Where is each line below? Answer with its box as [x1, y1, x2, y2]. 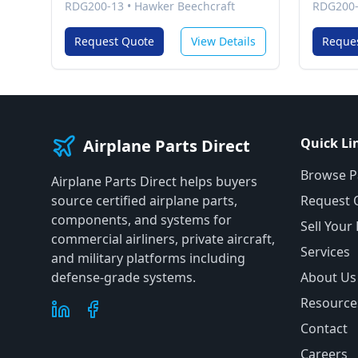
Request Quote [74, 34, 154, 49]
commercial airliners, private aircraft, [51, 230, 275, 248]
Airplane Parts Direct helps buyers [51, 173, 257, 190]
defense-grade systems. [51, 268, 196, 286]
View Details [191, 34, 256, 49]
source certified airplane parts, [51, 192, 237, 209]
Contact [300, 320, 348, 337]
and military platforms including [51, 249, 245, 267]
